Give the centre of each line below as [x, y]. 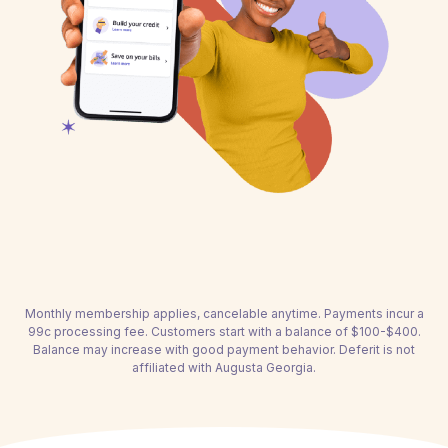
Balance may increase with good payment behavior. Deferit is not [224, 349]
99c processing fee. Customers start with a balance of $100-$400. [224, 331]
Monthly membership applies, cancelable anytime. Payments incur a [224, 313]
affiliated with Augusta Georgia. [224, 367]
